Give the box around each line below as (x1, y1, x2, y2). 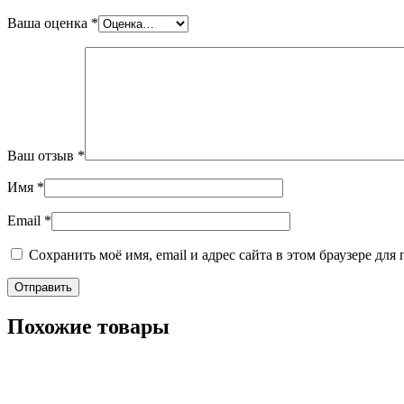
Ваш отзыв (7, 147, 78, 163)
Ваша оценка (7, 14, 91, 31)
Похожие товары (7, 314, 170, 338)
